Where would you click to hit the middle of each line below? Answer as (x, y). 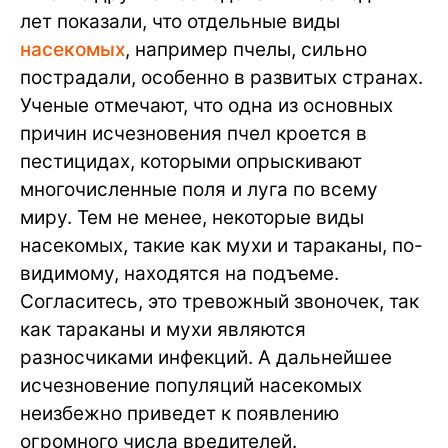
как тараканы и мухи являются (163, 329)
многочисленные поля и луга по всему (199, 189)
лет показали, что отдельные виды (180, 21)
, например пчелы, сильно (246, 49)
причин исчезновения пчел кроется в (193, 133)
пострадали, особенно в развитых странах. (221, 77)
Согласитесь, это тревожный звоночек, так (219, 301)
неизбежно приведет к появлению (179, 413)
